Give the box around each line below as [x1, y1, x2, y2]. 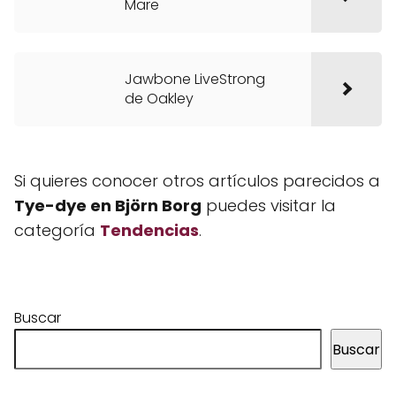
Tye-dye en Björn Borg [14, 194, 202, 217]
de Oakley [125, 88, 194, 109]
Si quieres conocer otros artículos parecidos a [14, 170, 380, 192]
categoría [14, 219, 100, 241]
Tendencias [100, 219, 199, 241]
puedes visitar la [202, 194, 336, 217]
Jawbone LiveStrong [125, 69, 265, 89]
